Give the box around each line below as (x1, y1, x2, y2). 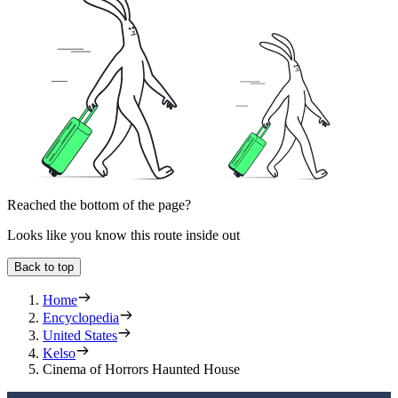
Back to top (14, 260, 74, 275)
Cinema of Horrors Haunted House (43, 362, 240, 378)
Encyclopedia (43, 310, 119, 326)
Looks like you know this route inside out (7, 227, 240, 243)
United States (43, 328, 117, 344)
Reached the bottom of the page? (7, 197, 191, 213)
